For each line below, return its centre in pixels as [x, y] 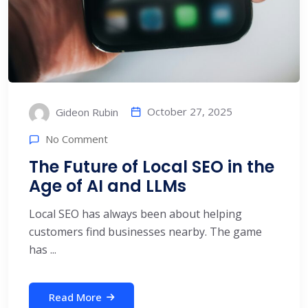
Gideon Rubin [86, 112]
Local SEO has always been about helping [135, 213]
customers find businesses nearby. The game [145, 231]
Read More [75, 297]
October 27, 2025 [190, 111]
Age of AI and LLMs [108, 186]
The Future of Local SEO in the [152, 166]
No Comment [77, 139]
